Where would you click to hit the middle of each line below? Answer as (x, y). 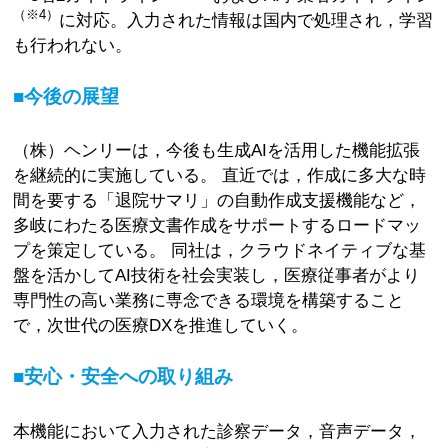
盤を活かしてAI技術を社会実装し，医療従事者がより (217, 275)
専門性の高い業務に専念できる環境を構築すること (209, 300)
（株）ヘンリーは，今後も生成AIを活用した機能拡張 (217, 150)
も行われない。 (73, 44)
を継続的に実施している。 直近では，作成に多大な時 (220, 175)
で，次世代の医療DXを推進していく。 (161, 325)
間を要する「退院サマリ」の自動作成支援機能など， (217, 200)
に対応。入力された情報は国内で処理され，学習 (246, 19)
